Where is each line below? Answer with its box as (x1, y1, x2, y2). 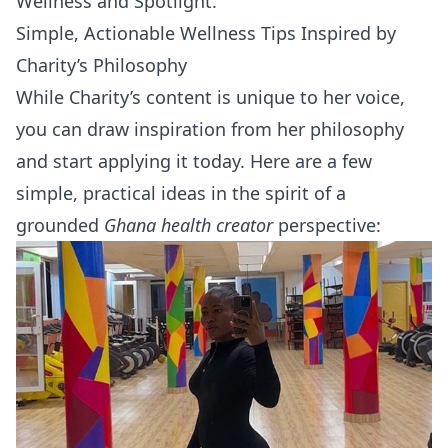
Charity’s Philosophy (16, 53, 187, 78)
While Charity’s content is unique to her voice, (16, 85, 405, 110)
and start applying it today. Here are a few (16, 149, 372, 174)
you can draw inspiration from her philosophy (16, 117, 404, 142)
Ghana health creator (104, 213, 273, 238)
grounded (16, 213, 104, 238)
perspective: (273, 213, 381, 238)
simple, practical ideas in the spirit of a (16, 181, 346, 206)
